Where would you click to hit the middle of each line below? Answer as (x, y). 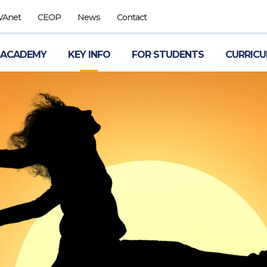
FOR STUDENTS (167, 55)
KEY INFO (89, 55)
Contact (131, 17)
